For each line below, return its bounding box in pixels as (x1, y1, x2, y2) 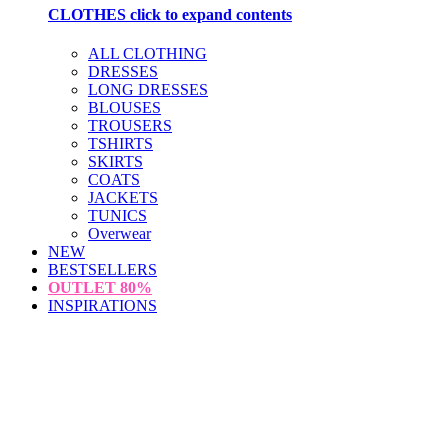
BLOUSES (88, 98, 161, 116)
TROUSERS (88, 116, 172, 134)
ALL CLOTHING (88, 44, 207, 62)
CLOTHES (48, 5, 126, 23)
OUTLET (48, 278, 120, 296)
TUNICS (88, 206, 147, 224)
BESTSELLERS (48, 260, 157, 278)
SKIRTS (88, 152, 143, 170)
